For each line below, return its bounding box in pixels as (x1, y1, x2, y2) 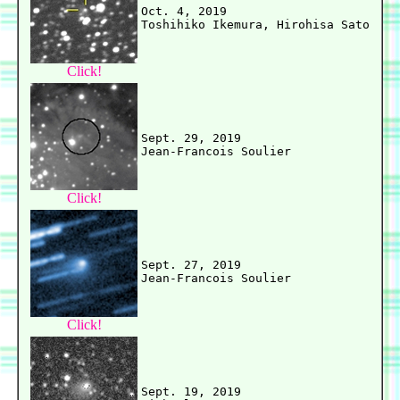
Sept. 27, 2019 (141, 258, 241, 272)
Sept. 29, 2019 (141, 131, 241, 146)
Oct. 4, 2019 (141, 4, 227, 19)
